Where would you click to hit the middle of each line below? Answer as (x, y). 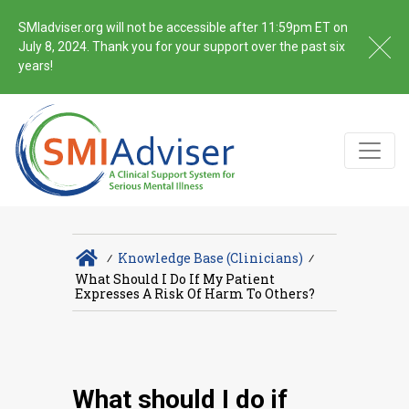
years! (36, 66)
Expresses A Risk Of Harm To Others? (195, 294)
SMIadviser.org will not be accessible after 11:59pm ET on (183, 27)
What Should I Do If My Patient (175, 279)
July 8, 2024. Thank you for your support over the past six (182, 47)
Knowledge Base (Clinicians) (210, 257)
